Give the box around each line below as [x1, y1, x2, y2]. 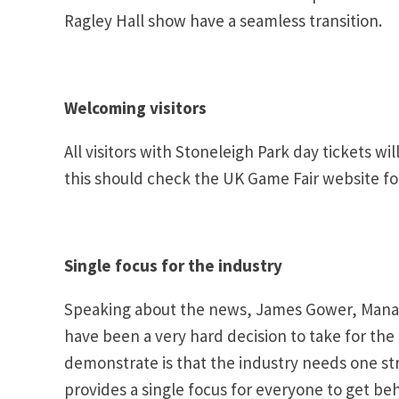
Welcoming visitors [64, 96, 207, 118]
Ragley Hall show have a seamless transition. [64, 9, 382, 31]
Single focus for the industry [64, 254, 282, 276]
